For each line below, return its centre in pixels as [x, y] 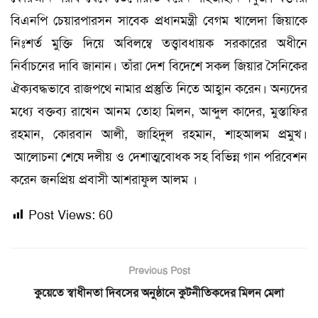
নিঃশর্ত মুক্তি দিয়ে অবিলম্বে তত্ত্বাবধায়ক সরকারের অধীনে [159, 43]
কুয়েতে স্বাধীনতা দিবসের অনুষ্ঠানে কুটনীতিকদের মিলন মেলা [159, 292]
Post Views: [62, 215]
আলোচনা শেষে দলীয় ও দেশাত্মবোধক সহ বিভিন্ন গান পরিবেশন [159, 157]
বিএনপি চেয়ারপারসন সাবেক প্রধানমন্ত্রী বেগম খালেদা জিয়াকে [159, 20]
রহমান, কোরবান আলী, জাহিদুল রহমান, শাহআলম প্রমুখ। [159, 134]
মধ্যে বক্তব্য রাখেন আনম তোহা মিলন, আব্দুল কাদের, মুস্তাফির [159, 111]
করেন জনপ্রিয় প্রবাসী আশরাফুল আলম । [104, 179]
